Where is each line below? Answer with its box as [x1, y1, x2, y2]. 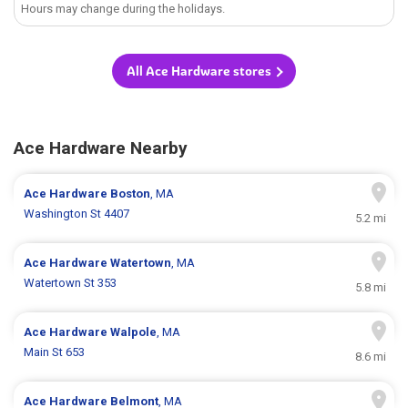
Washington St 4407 [24, 207, 130, 221]
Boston [110, 187, 151, 201]
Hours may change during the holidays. [21, 2, 226, 16]
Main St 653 [24, 345, 86, 360]
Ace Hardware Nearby [14, 138, 188, 159]
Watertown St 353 [24, 276, 117, 291]
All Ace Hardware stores [127, 63, 271, 80]
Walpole [110, 325, 158, 340]
